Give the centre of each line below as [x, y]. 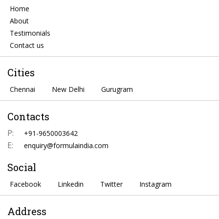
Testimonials [30, 33]
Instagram [155, 184]
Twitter [111, 184]
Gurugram [117, 89]
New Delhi [68, 89]
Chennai [22, 89]
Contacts [28, 116]
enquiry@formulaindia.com [66, 145]
